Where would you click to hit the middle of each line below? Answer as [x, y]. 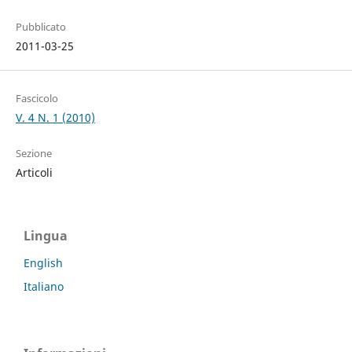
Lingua [46, 236]
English [43, 263]
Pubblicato [40, 27]
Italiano [44, 287]
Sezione [33, 154]
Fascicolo [37, 99]
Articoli [34, 173]
